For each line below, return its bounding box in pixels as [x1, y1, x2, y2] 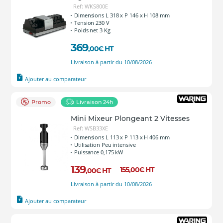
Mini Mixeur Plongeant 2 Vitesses [71, 114, 190, 123]
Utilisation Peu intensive [74, 141, 136, 148]
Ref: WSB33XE [73, 124, 108, 132]
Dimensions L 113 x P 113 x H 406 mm [74, 133, 170, 141]
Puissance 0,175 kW [74, 148, 123, 156]
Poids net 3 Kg [74, 26, 111, 34]
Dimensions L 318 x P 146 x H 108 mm [74, 11, 170, 19]
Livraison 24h [76, 99, 113, 106]
